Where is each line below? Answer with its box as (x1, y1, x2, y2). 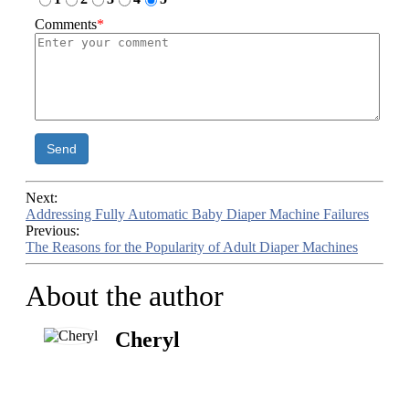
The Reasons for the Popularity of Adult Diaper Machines (26, 239, 358, 256)
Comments (35, 16, 97, 33)
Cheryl (115, 328, 180, 352)
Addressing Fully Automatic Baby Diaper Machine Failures (26, 206, 369, 223)
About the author (26, 279, 224, 313)
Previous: (26, 223, 79, 239)
